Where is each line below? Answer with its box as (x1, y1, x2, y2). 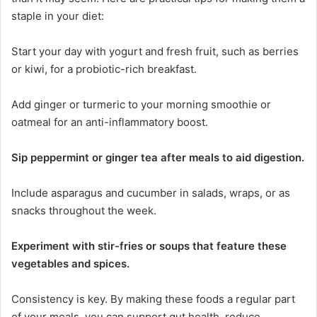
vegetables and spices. (11, 256, 129, 270)
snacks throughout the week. (11, 203, 156, 217)
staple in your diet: (11, 8, 104, 23)
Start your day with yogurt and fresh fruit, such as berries (11, 44, 299, 58)
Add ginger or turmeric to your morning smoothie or (11, 97, 271, 111)
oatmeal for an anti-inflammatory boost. (11, 115, 208, 129)
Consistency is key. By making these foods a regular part (11, 292, 295, 306)
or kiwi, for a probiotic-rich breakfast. (11, 62, 197, 76)
